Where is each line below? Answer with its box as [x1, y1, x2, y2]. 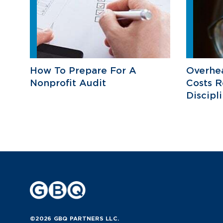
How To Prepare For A [30, 65, 136, 76]
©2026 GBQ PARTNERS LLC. [30, 215, 119, 222]
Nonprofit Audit [30, 77, 106, 88]
